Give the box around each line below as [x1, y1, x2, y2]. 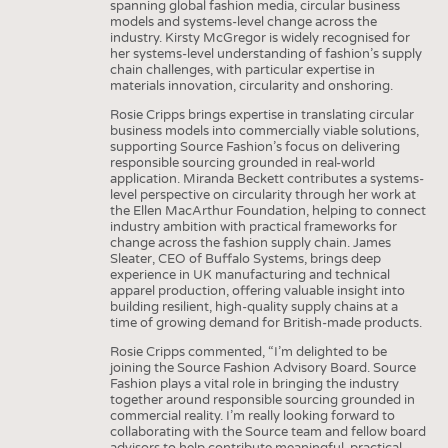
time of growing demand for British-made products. [109, 314, 422, 331]
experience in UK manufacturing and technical [109, 266, 390, 283]
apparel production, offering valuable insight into [109, 282, 405, 299]
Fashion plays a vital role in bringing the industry [109, 375, 399, 392]
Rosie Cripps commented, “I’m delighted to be [109, 343, 387, 360]
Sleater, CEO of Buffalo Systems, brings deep [109, 250, 381, 267]
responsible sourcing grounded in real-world [109, 154, 375, 171]
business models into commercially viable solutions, [109, 122, 419, 139]
